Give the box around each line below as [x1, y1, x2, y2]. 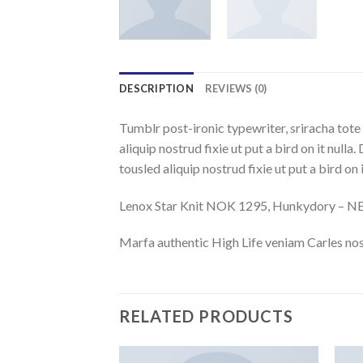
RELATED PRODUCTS [119, 306, 293, 327]
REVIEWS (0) [204, 81, 267, 95]
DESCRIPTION [119, 81, 194, 95]
